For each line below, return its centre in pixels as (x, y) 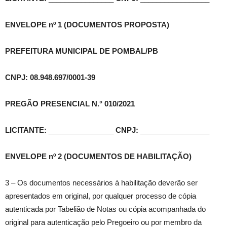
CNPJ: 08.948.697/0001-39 (50, 78)
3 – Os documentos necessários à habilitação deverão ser (101, 183)
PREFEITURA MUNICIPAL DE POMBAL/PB (82, 51)
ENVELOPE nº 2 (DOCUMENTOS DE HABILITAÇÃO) (98, 157)
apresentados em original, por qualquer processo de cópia (101, 196)
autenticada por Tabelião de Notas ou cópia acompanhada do (105, 209)
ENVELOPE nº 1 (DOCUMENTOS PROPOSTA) (87, 25)
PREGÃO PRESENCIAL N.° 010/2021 (70, 104)
